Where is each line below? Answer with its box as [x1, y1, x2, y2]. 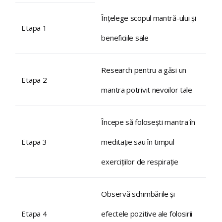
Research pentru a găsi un [101, 65, 186, 75]
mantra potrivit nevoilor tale [101, 85, 192, 95]
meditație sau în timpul [101, 137, 174, 147]
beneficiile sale [101, 33, 149, 43]
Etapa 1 [21, 23, 47, 33]
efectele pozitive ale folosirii [101, 209, 193, 219]
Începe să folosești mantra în [101, 117, 195, 127]
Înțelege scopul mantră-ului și [101, 13, 196, 23]
